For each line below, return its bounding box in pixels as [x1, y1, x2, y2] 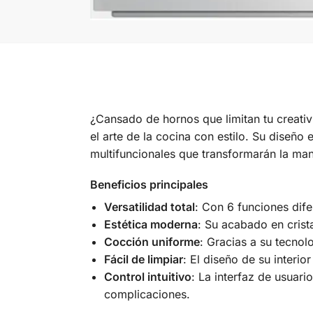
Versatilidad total [103, 200, 195, 214]
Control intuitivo [103, 270, 191, 284]
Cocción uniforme [103, 235, 200, 249]
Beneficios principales [89, 177, 208, 192]
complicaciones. [103, 287, 190, 302]
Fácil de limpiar [103, 252, 183, 267]
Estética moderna [103, 217, 198, 232]
